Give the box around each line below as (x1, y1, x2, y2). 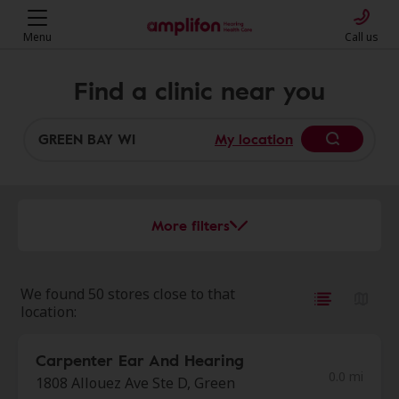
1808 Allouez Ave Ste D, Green (36, 373, 235, 393)
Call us (345, 29, 379, 45)
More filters (151, 215, 230, 236)
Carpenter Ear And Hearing (36, 348, 244, 371)
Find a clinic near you (74, 70, 325, 109)
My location (215, 128, 293, 150)
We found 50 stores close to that (20, 284, 235, 304)
